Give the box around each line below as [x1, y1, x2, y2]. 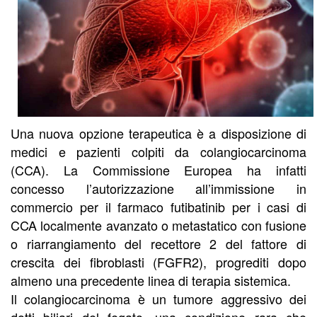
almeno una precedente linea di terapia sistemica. [11, 270, 291, 289]
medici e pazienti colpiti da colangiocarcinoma [11, 142, 306, 161]
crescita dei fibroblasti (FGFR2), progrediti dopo [11, 252, 306, 271]
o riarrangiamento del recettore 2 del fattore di [11, 234, 306, 253]
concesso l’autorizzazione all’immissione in [11, 178, 306, 197]
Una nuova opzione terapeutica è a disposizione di [11, 123, 306, 142]
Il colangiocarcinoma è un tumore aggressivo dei [11, 289, 306, 308]
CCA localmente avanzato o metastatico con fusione [11, 215, 306, 234]
